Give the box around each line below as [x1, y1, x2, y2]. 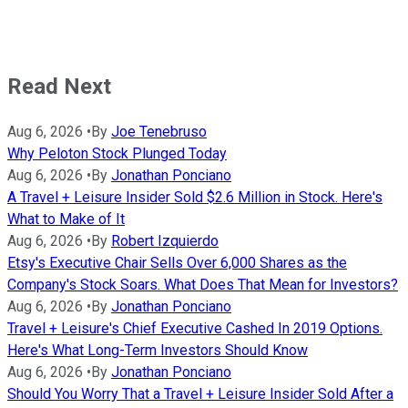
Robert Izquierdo [111, 231, 219, 250]
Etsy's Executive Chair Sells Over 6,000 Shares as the [7, 253, 347, 271]
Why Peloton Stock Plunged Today [7, 144, 227, 162]
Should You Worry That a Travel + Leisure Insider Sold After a [7, 384, 393, 403]
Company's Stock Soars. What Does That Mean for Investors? [7, 275, 398, 293]
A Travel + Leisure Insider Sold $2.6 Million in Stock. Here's [7, 188, 382, 206]
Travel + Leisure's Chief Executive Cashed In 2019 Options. [7, 319, 382, 337]
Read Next [7, 73, 111, 99]
